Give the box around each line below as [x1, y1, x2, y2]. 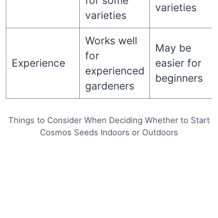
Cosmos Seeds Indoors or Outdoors [40, 127, 178, 137]
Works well [85, 34, 137, 47]
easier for [155, 56, 201, 69]
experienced [85, 64, 145, 77]
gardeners [85, 79, 134, 92]
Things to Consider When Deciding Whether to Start [8, 115, 210, 125]
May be [155, 41, 191, 54]
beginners [155, 72, 203, 84]
